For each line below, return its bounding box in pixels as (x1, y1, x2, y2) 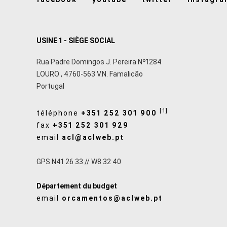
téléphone (36, 108, 81, 117)
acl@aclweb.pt (62, 133, 124, 141)
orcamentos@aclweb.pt (62, 194, 163, 202)
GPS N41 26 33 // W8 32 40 (36, 157, 121, 166)
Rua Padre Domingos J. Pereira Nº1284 (36, 58, 162, 66)
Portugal (36, 82, 64, 91)
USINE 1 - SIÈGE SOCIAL (36, 36, 115, 45)
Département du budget (36, 181, 117, 190)
